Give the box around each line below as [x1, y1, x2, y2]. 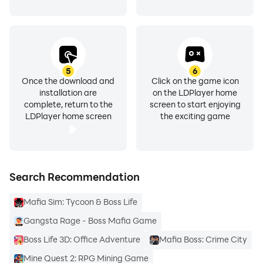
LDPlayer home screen [25, 110, 112, 122]
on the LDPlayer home [153, 87, 237, 98]
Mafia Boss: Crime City [159, 234, 247, 245]
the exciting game [160, 110, 230, 122]
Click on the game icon [151, 75, 239, 86]
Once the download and [22, 75, 114, 86]
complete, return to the [23, 99, 113, 110]
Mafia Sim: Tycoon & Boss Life [23, 196, 137, 207]
